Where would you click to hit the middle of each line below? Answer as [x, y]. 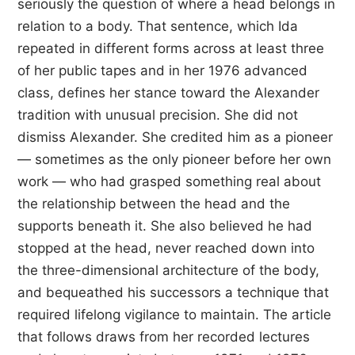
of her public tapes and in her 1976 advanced [162, 71]
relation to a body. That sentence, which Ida [158, 26]
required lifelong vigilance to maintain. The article [174, 315]
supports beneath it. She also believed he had [165, 226]
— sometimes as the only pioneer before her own [174, 159]
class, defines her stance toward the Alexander [168, 93]
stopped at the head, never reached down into [166, 248]
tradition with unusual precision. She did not [158, 115]
